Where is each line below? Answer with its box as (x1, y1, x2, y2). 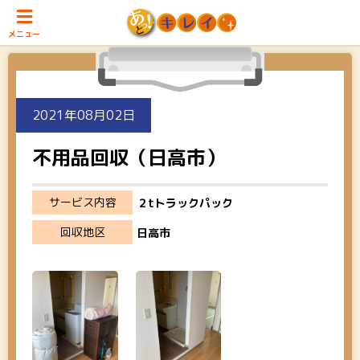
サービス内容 (48, 194, 117, 210)
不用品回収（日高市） (32, 144, 225, 171)
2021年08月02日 (32, 106, 135, 124)
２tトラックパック (137, 195, 234, 211)
